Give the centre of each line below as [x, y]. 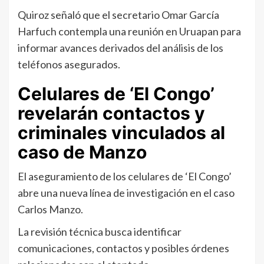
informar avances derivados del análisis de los [121, 47]
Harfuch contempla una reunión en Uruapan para [129, 31]
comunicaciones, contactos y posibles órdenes [123, 248]
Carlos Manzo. [50, 209]
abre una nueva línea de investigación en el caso [126, 192]
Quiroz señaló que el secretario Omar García [118, 14]
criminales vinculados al [121, 132]
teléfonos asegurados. [69, 64]
